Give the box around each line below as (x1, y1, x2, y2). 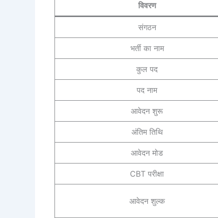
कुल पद (136, 64, 158, 74)
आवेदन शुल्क (129, 196, 165, 206)
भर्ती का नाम (130, 43, 164, 53)
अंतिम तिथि (131, 127, 163, 137)
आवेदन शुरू (131, 106, 163, 116)
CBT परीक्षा (130, 168, 164, 179)
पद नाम (137, 85, 157, 95)
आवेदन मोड (131, 147, 163, 158)
